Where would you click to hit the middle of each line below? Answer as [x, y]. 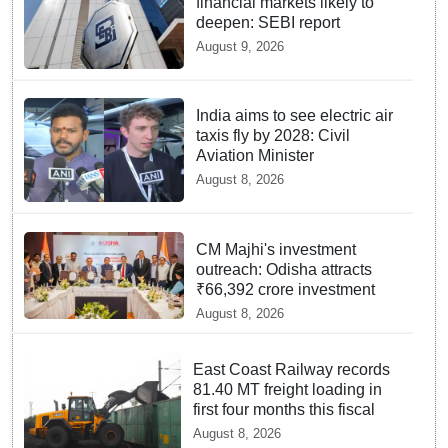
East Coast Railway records [292, 369]
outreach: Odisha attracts [283, 269]
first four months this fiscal [284, 409]
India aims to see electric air [294, 116]
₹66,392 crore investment [285, 289]
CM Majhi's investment [275, 249]
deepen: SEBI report [267, 23]
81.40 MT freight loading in [288, 389]
